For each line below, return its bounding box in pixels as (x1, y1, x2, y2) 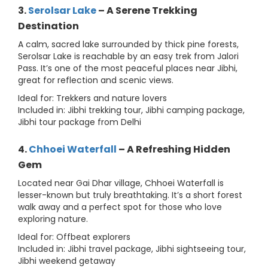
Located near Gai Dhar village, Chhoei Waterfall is (18, 177, 224, 190)
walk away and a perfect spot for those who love (18, 201, 222, 214)
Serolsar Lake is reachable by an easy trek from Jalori (18, 50, 239, 63)
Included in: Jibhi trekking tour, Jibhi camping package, (18, 104, 245, 117)
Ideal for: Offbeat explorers (18, 231, 130, 243)
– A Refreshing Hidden (117, 142, 230, 157)
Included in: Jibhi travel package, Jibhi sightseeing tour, (18, 243, 246, 255)
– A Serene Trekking (96, 4, 197, 18)
